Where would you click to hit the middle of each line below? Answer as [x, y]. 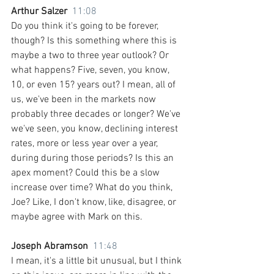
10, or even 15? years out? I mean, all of [94, 85]
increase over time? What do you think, [93, 187]
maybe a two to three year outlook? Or [91, 55]
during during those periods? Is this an [94, 158]
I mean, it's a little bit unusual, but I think [98, 261]
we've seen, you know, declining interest [96, 129]
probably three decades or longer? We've [97, 114]
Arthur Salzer [42, 11]
